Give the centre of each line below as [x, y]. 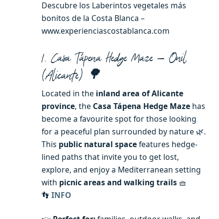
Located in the [69, 93]
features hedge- [167, 144]
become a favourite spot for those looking [119, 119]
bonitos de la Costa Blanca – [93, 18]
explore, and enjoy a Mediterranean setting [121, 170]
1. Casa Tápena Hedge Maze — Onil [114, 57]
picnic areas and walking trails [118, 182]
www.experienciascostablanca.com [106, 31]
